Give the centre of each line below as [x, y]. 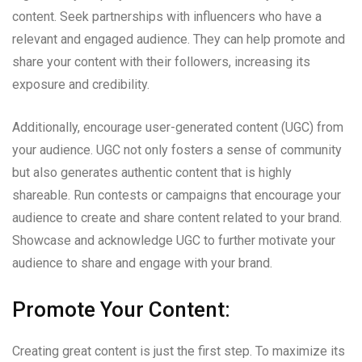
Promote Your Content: [121, 309]
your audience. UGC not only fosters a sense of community [177, 150]
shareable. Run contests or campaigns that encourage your [177, 195]
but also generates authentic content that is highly [152, 173]
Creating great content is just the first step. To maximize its [179, 351]
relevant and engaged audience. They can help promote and [179, 39]
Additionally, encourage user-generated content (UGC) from [178, 127]
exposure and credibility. [81, 84]
